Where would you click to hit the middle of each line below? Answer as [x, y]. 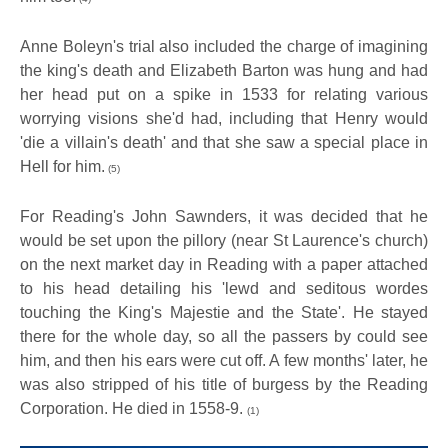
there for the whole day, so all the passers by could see [224, 336]
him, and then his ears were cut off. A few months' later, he [224, 360]
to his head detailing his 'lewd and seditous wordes [224, 288]
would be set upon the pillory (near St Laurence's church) [224, 240]
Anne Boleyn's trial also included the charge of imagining [224, 46]
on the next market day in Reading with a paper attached [224, 264]
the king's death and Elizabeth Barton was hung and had [224, 70]
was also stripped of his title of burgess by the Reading [224, 384]
